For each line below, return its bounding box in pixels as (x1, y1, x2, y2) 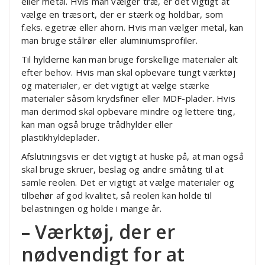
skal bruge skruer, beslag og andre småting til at (21, 163, 224, 175)
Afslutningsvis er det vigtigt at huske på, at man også (21, 150, 244, 162)
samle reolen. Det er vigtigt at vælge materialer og (21, 176, 235, 188)
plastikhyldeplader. (21, 131, 99, 143)
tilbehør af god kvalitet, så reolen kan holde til (21, 189, 212, 201)
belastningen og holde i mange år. (21, 202, 162, 214)
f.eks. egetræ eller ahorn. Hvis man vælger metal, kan (21, 21, 244, 33)
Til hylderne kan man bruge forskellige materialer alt (21, 53, 238, 65)
